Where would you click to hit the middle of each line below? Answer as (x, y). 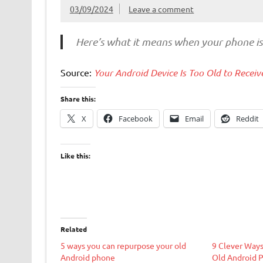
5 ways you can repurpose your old (123, 246)
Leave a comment (161, 9)
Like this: (75, 156)
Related (73, 229)
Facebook (135, 119)
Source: (77, 73)
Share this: (78, 99)
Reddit (247, 119)
